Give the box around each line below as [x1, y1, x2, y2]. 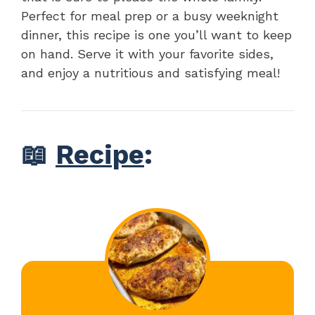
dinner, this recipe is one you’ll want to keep [21, 27, 292, 42]
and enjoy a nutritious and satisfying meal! [21, 65, 280, 80]
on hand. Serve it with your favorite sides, [21, 46, 274, 61]
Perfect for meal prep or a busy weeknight [21, 8, 278, 23]
